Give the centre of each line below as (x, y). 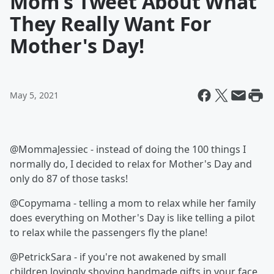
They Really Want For (111, 24)
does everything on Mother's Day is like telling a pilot (132, 218)
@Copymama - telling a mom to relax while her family (133, 203)
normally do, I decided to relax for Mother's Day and (131, 164)
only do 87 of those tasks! (69, 179)
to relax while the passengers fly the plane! (109, 232)
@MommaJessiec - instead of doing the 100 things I (128, 149)
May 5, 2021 (34, 95)
